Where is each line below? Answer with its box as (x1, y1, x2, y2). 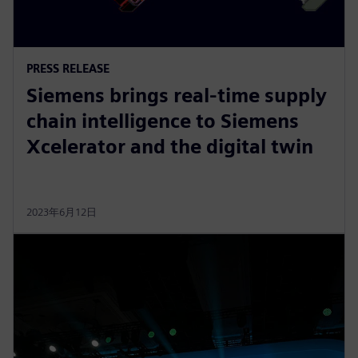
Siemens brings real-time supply (26, 83, 327, 107)
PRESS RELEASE (26, 61, 109, 75)
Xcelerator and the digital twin (26, 134, 313, 158)
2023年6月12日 (26, 205, 97, 218)
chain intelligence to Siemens (26, 109, 299, 133)
